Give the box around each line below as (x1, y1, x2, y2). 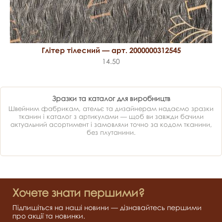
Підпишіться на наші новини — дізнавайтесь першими (12, 203, 202, 212)
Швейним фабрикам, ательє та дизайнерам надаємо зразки (8, 105, 214, 113)
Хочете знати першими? (12, 186, 145, 200)
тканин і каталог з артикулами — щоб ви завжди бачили (18, 112, 204, 121)
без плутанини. (86, 128, 136, 137)
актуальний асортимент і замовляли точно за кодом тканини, (10, 120, 212, 129)
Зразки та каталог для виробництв (52, 94, 170, 103)
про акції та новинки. (12, 212, 85, 221)
